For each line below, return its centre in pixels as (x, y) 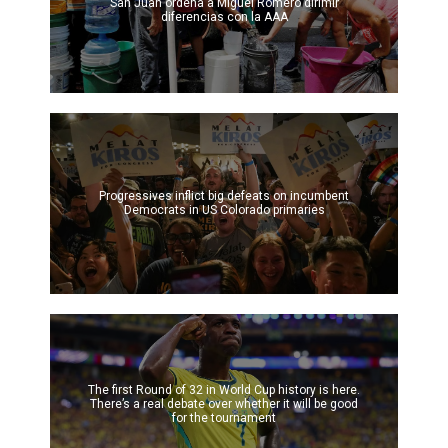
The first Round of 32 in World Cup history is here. (224, 390)
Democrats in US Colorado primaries (224, 210)
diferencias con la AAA (224, 16)
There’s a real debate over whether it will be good (224, 404)
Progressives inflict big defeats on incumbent (224, 196)
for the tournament (224, 418)
